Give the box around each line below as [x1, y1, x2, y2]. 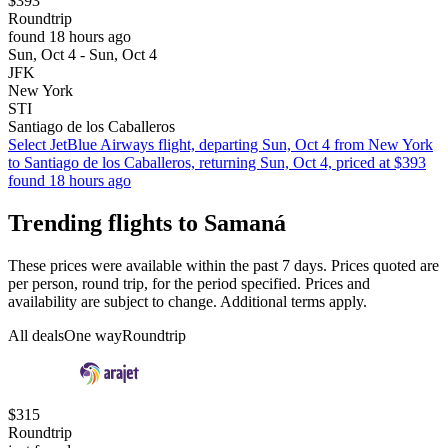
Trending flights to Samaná [8, 210, 286, 237]
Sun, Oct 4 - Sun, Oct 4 [8, 46, 157, 64]
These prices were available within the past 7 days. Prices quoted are [8, 257, 439, 275]
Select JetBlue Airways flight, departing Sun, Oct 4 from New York [8, 136, 433, 154]
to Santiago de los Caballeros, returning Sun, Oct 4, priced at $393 [8, 154, 426, 172]
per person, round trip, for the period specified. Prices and [8, 275, 370, 293]
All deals [8, 327, 64, 345]
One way [64, 327, 122, 345]
